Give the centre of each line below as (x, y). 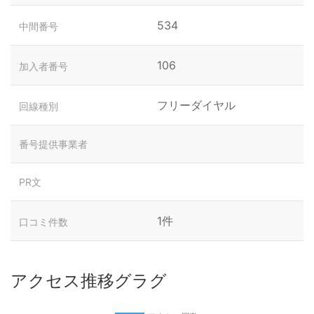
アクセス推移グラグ (89, 281)
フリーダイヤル (196, 105)
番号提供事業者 (53, 144)
